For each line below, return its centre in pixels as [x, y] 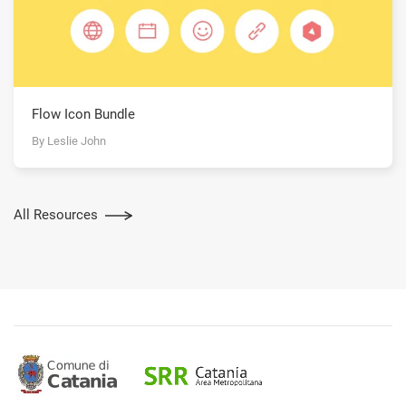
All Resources [56, 214]
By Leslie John [69, 141]
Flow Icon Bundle [83, 115]
